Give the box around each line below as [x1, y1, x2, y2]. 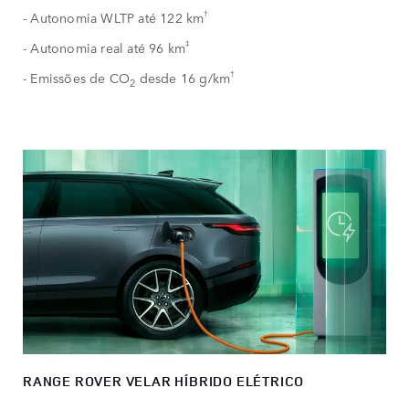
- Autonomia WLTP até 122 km [23, 7, 204, 26]
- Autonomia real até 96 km [23, 37, 186, 57]
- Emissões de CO [23, 68, 131, 87]
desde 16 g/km [135, 68, 231, 87]
